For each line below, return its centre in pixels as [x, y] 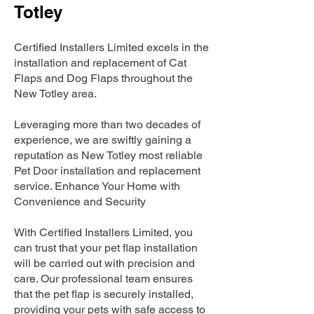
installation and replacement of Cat [100, 63]
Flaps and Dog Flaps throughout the [103, 78]
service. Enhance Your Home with [97, 186]
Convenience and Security [80, 202]
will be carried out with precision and [104, 263]
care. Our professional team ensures [103, 279]
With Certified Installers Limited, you [103, 232]
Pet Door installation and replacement [107, 171]
